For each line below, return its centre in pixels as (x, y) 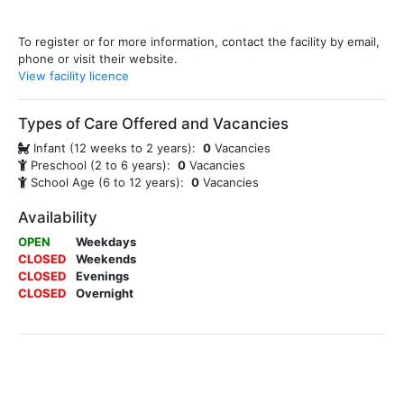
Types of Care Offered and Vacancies (153, 124)
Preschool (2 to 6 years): (102, 165)
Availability (58, 217)
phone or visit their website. (98, 59)
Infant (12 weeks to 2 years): (116, 148)
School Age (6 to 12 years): (109, 182)
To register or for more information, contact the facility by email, (199, 41)
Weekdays (106, 242)
